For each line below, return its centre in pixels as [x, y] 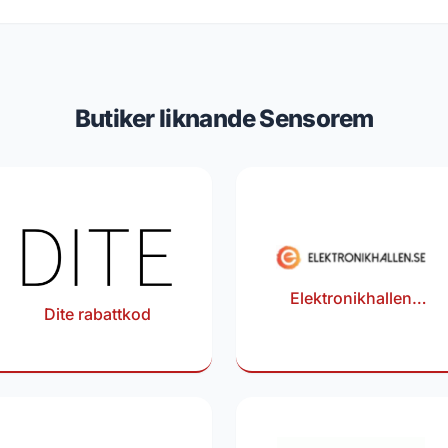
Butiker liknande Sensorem [224, 119]
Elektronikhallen [351, 297]
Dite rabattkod [97, 314]
